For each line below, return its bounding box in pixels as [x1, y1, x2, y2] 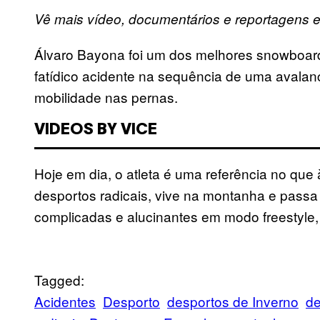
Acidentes [34, 291, 96, 311]
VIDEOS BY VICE [34, 123, 157, 138]
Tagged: [34, 270, 84, 290]
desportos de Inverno [167, 291, 299, 311]
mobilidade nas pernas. [34, 87, 178, 107]
